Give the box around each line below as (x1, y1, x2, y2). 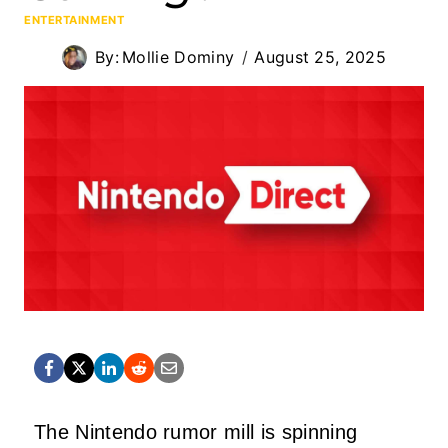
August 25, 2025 (254, 46, 387, 67)
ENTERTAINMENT (24, 12, 125, 27)
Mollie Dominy (122, 46, 235, 67)
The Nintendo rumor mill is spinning (34, 420, 358, 443)
